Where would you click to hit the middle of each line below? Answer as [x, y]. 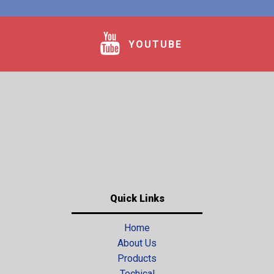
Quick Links [137, 198]
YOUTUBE [155, 44]
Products [137, 258]
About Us [137, 243]
